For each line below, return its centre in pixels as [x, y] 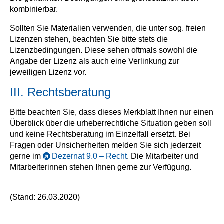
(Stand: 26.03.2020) [45, 197]
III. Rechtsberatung [60, 92]
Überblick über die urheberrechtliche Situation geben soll [111, 123]
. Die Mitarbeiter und [163, 156]
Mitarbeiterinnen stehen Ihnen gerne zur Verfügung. [101, 167]
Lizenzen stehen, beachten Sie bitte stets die [89, 39]
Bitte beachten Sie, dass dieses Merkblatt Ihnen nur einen [112, 112]
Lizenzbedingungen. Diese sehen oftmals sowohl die [104, 50]
